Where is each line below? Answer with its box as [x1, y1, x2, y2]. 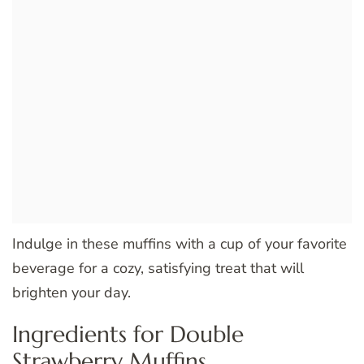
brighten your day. [12, 282, 131, 302]
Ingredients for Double [12, 319, 244, 349]
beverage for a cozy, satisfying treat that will [12, 258, 304, 278]
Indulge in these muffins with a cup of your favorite [12, 233, 347, 253]
